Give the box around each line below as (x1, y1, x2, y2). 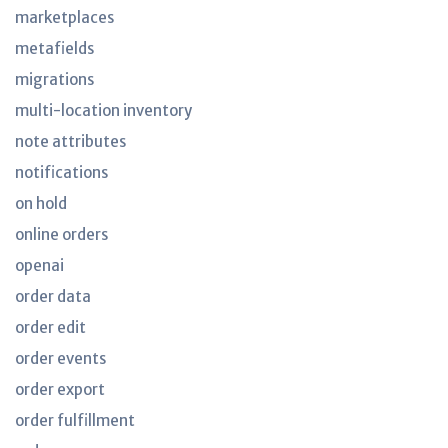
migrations (15, 70, 94, 89)
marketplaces (15, 8, 114, 27)
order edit (15, 318, 86, 337)
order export (15, 380, 105, 399)
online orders (15, 225, 108, 244)
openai (15, 256, 64, 275)
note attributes (15, 132, 126, 151)
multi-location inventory (15, 101, 192, 120)
